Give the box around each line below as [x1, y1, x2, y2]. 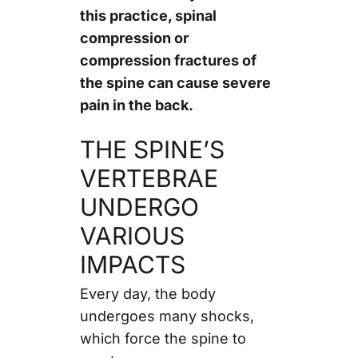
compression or [79, 29, 189, 46]
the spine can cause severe [79, 74, 271, 91]
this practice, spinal [79, 6, 217, 24]
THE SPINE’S [79, 134, 225, 164]
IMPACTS [79, 249, 185, 279]
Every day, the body [79, 284, 216, 302]
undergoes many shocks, [79, 307, 254, 324]
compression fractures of [79, 51, 257, 69]
